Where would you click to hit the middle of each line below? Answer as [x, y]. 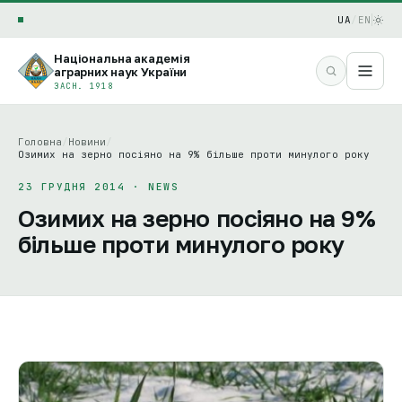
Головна [40, 142]
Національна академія [122, 58]
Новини [87, 142]
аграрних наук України [121, 71]
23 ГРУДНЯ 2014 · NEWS [99, 187]
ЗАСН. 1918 [84, 86]
